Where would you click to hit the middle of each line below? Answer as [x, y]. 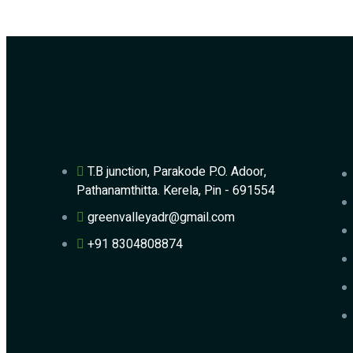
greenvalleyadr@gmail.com [161, 218]
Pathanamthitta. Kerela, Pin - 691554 [176, 191]
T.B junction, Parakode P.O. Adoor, [177, 172]
